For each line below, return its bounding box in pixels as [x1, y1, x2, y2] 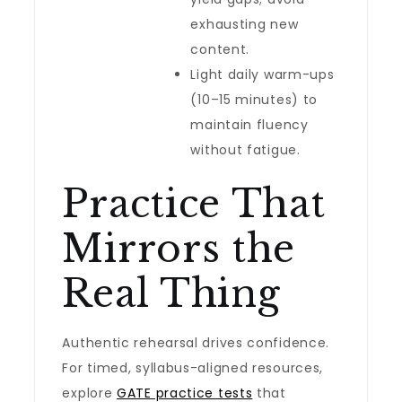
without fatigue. [190, 141, 301, 159]
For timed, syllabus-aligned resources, [62, 359, 324, 377]
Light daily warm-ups [190, 66, 335, 83]
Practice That [62, 180, 326, 227]
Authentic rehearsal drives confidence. [62, 334, 330, 352]
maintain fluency [190, 116, 309, 134]
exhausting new [190, 15, 299, 33]
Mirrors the [62, 225, 296, 272]
